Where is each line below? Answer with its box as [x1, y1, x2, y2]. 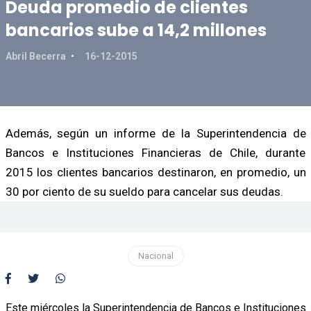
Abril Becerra [5, 50, 68, 62]
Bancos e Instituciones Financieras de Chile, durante [5, 145, 306, 160]
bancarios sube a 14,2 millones [5, 18, 267, 42]
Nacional [137, 250, 174, 261]
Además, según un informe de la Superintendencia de [5, 126, 306, 140]
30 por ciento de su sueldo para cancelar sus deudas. [5, 184, 283, 199]
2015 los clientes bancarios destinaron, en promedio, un [5, 165, 306, 179]
